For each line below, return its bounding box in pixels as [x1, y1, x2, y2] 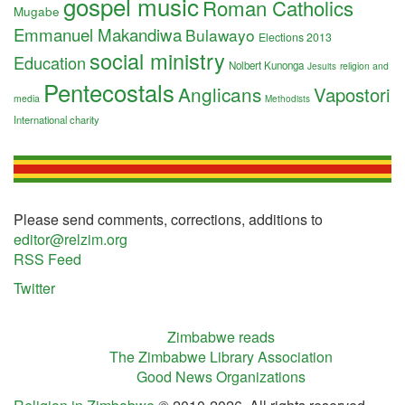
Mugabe [14, 2, 60, 20]
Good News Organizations [136, 366, 306, 387]
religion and [340, 59, 389, 72]
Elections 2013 [259, 29, 332, 45]
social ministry [89, 45, 225, 76]
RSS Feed [14, 249, 81, 269]
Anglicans [178, 80, 261, 108]
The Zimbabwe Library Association [108, 346, 333, 367]
